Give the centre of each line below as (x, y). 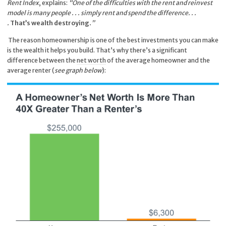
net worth (92, 61)
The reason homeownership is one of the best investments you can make (114, 40)
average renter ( (31, 71)
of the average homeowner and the (158, 61)
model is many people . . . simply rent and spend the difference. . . (102, 13)
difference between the (42, 61)
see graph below (78, 71)
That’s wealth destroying (50, 23)
